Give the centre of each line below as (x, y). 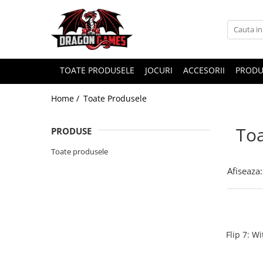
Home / (66, 98)
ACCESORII (204, 70)
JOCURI (159, 70)
